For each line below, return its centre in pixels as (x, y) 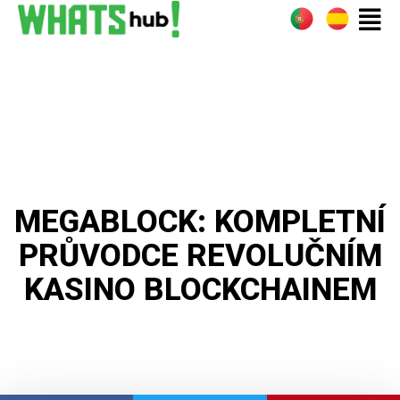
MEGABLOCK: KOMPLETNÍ (200, 222)
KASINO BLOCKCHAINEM (200, 290)
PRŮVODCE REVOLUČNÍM (200, 256)
